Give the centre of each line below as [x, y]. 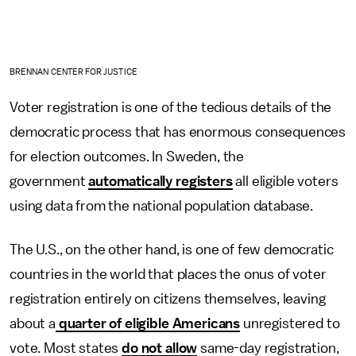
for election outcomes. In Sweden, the [127, 157]
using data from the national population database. [163, 206]
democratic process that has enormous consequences [178, 132]
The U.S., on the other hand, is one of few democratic [172, 250]
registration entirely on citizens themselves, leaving [168, 299]
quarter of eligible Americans [148, 324]
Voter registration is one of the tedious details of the [171, 108]
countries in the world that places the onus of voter [168, 275]
